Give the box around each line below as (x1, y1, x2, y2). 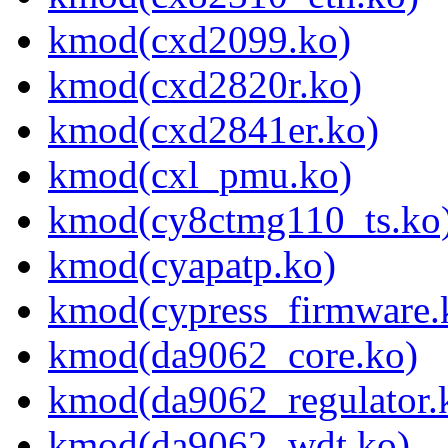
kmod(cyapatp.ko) (48, 243, 336, 287)
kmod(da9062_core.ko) (48, 333, 418, 377)
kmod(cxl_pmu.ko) (48, 153, 352, 197)
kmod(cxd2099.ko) (48, 18, 351, 62)
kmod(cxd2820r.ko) (48, 63, 362, 107)
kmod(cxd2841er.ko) (48, 108, 379, 152)
